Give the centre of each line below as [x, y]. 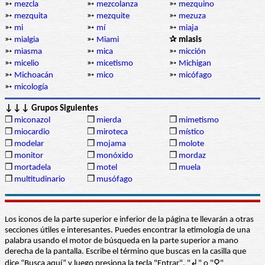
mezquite [113, 17]
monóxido [115, 156]
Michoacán [34, 76]
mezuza [192, 17]
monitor [29, 156]
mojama [111, 144]
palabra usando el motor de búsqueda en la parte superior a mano [122, 241]
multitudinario [40, 180]
